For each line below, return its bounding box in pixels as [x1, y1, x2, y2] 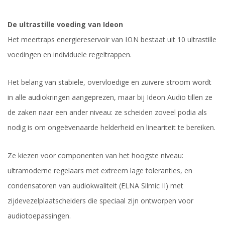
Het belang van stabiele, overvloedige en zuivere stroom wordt [8, 77, 211, 87]
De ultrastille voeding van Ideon [8, 20, 123, 30]
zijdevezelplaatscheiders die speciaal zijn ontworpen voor [8, 195, 193, 205]
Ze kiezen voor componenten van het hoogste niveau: [8, 150, 183, 160]
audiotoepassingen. [8, 210, 71, 220]
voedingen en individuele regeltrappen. [8, 50, 132, 60]
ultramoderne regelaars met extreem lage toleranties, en [8, 165, 192, 175]
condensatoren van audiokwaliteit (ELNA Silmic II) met [8, 180, 183, 190]
